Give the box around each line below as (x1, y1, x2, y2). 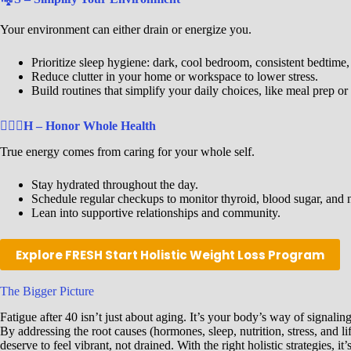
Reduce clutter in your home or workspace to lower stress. (31, 69, 318, 83)
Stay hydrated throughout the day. (31, 178, 198, 192)
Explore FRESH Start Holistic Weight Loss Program (16, 246, 324, 263)
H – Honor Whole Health (24, 118, 156, 132)
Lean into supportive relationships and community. (31, 206, 280, 220)
